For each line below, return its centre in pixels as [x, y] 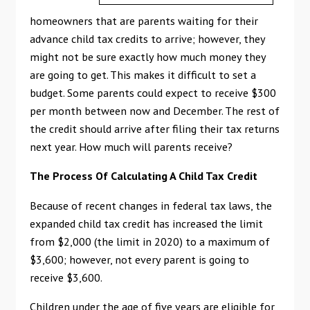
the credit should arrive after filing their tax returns [154, 129]
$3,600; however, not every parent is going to [139, 259]
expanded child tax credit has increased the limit [146, 223]
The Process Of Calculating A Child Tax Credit [143, 176]
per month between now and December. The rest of [154, 111]
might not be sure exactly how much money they [147, 57]
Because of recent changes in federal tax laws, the [151, 205]
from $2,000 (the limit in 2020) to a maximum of [149, 241]
